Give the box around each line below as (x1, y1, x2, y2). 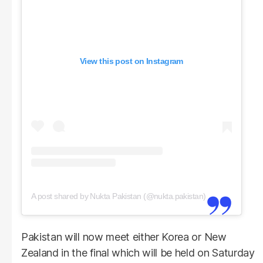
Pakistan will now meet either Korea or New (21, 230, 227, 243)
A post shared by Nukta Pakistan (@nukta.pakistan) (31, 191, 206, 201)
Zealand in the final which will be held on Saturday (21, 246, 255, 259)
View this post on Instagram (80, 56, 183, 66)
